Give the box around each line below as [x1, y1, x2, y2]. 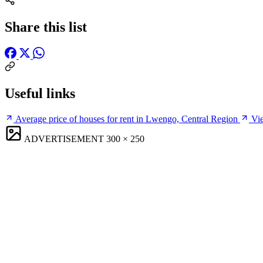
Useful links [5, 85, 75, 101]
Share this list [5, 19, 87, 35]
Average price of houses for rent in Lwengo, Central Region [15, 113, 238, 124]
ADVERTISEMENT [24, 133, 104, 144]
